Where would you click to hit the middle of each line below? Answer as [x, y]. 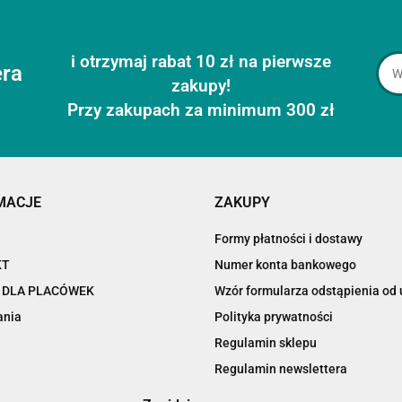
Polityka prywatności [274, 316]
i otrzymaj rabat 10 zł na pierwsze [201, 61]
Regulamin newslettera [281, 368]
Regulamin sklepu [266, 342]
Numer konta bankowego [285, 264]
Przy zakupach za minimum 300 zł [201, 109]
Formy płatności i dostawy [288, 238]
